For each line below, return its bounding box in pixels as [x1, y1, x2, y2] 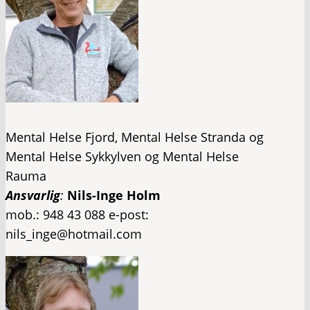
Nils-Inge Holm [67, 186, 161, 203]
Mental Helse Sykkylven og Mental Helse [6, 147, 239, 165]
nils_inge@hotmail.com [6, 225, 142, 242]
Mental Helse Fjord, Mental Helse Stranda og [6, 128, 264, 145]
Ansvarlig [6, 186, 60, 203]
